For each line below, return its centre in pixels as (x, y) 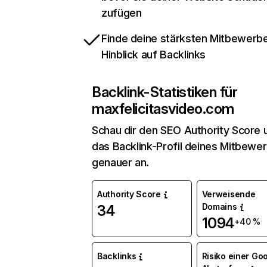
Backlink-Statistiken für (165, 92)
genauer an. (121, 163)
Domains (219, 207)
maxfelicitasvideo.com (163, 109)
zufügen (122, 13)
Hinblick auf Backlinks (154, 55)
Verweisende (229, 194)
